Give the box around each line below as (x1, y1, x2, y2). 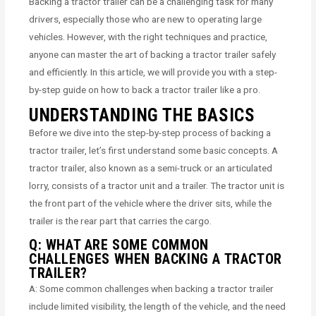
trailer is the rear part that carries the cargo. (29, 214, 212, 226)
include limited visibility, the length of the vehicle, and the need (29, 300, 286, 312)
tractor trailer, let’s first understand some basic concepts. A (29, 144, 279, 156)
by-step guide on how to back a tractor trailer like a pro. (29, 84, 261, 96)
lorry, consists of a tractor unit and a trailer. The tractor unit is (29, 179, 285, 191)
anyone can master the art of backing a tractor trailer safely (29, 49, 276, 61)
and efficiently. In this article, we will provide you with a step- (29, 66, 278, 78)
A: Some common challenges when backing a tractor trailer (29, 282, 274, 294)
